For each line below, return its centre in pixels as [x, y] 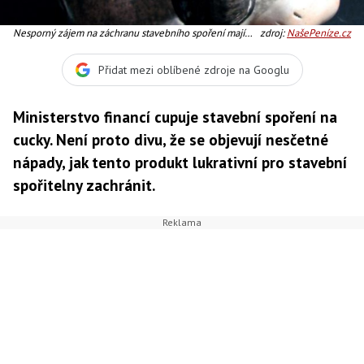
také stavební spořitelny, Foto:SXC [87, 48]
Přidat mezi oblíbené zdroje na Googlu [193, 69]
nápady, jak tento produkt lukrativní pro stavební [180, 162]
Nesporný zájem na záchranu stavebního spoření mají [129, 33]
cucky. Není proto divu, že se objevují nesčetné [171, 139]
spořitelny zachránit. [84, 185]
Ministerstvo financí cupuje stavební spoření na [175, 117]
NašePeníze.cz [319, 33]
